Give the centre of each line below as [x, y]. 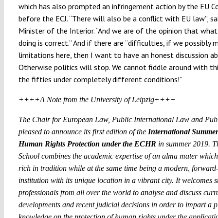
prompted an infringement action [122, 6]
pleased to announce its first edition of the [83, 131]
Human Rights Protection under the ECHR [87, 144]
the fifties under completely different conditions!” [100, 79]
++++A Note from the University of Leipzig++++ [97, 99]
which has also [43, 6]
